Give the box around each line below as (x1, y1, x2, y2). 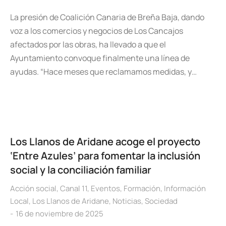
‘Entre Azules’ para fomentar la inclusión (10, 149, 200, 162)
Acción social (10, 183, 56, 194)
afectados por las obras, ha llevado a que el (10, 39, 166, 50)
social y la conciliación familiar (10, 163, 151, 177)
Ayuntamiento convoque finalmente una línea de (10, 52, 190, 64)
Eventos (91, 183, 120, 194)
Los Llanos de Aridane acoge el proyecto (10, 135, 200, 148)
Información (164, 183, 206, 194)
